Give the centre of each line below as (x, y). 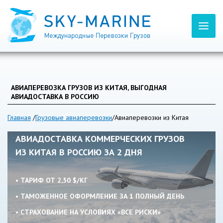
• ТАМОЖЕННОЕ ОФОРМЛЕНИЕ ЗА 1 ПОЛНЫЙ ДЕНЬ (100, 196)
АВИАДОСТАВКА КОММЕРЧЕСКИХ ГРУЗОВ (100, 139)
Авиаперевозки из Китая (152, 117)
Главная (19, 117)
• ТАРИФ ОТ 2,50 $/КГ (52, 180)
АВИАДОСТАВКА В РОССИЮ (55, 97)
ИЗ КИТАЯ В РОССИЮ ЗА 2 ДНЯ (79, 152)
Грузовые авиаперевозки (74, 117)
